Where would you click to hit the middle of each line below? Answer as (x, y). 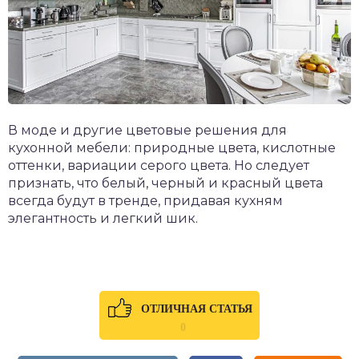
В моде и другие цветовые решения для (147, 131)
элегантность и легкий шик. (103, 219)
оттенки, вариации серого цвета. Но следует (159, 166)
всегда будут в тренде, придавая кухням (145, 201)
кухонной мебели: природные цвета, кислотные (172, 148)
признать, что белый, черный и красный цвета (165, 184)
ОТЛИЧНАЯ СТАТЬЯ (196, 309)
